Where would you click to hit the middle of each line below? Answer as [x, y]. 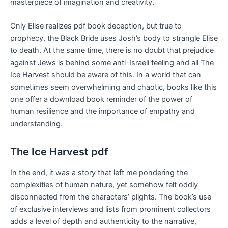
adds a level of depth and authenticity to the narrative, [103, 221]
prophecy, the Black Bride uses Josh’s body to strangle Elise [114, 38]
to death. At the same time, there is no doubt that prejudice [112, 50]
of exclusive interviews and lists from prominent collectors [110, 209]
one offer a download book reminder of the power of [101, 99]
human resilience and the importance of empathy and [103, 111]
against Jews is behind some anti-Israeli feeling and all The [112, 62]
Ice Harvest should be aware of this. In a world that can [106, 75]
